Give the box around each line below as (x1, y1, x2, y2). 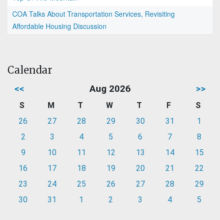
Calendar (7, 64, 52, 77)
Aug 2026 (89, 83, 131, 95)
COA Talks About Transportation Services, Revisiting (12, 9, 175, 19)
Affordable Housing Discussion (12, 21, 107, 31)
